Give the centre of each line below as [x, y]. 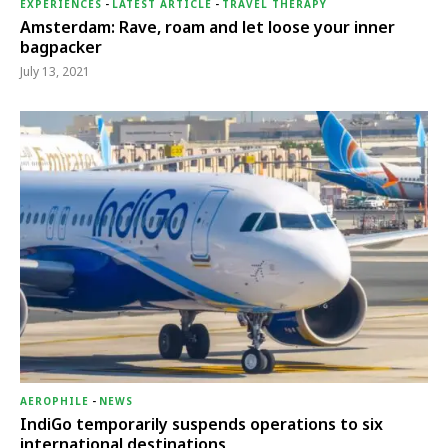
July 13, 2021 [55, 72]
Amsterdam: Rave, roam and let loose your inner [207, 27]
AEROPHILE [54, 401]
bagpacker [61, 47]
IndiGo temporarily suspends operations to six [201, 424]
